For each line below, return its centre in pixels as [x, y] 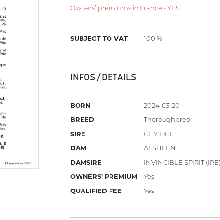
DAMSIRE [86, 162]
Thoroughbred [167, 120]
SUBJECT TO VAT [99, 39]
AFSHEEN [160, 148]
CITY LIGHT [162, 134]
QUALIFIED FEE [96, 191]
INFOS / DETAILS [103, 77]
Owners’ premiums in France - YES [125, 8]
